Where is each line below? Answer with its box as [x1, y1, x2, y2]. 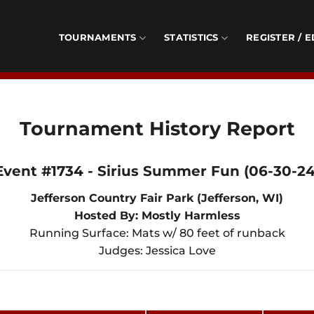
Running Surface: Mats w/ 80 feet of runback [29, 226, 285, 240]
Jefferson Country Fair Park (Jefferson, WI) [31, 191, 283, 205]
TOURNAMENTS [58, 32, 137, 43]
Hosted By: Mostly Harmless [74, 209, 240, 222]
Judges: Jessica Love [98, 244, 216, 257]
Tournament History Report [19, 116, 295, 140]
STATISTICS [164, 32, 219, 43]
